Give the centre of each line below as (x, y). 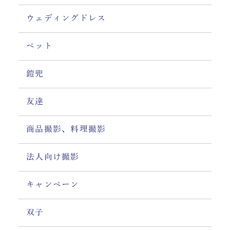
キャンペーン (53, 185)
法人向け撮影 (53, 157)
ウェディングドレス (66, 18)
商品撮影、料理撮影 (66, 129)
